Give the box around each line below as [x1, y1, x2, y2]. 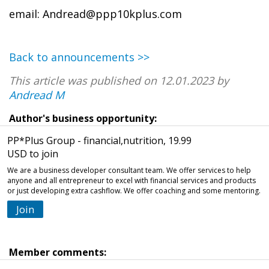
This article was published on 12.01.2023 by [9, 73, 229, 88]
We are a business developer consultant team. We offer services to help [7, 165, 251, 175]
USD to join [7, 147, 58, 160]
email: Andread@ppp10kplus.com [9, 6, 182, 21]
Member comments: [9, 245, 106, 259]
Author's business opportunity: [9, 111, 157, 125]
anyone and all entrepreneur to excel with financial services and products [7, 175, 256, 186]
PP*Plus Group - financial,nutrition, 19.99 [7, 133, 192, 147]
